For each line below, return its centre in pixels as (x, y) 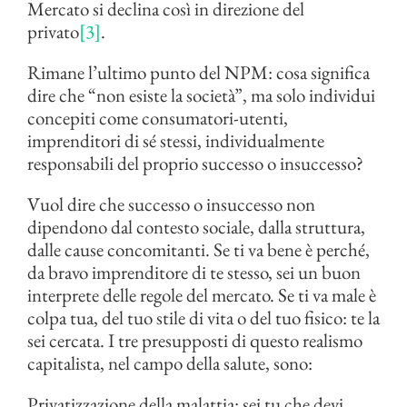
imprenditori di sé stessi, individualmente (176, 141)
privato (53, 32)
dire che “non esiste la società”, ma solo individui (201, 95)
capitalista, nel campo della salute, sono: (170, 363)
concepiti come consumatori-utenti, (158, 118)
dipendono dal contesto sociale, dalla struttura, (196, 227)
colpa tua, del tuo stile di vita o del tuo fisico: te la (203, 318)
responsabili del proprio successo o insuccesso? (195, 164)
